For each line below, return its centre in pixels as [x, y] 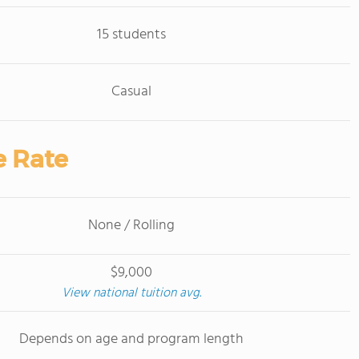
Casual [131, 92]
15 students [131, 35]
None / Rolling [131, 226]
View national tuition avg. [131, 293]
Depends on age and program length [131, 339]
